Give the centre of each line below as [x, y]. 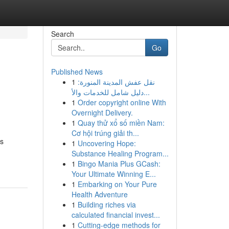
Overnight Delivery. [102, 112]
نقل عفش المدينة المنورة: [116, 82]
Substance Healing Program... [120, 153]
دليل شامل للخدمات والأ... [146, 92]
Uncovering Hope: [107, 143]
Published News [77, 72]
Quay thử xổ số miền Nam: [121, 123]
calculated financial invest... [116, 215]
